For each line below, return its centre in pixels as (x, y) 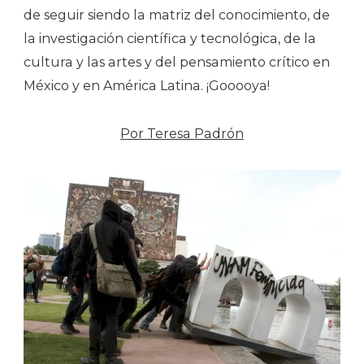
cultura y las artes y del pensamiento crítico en (177, 62)
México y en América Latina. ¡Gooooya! (147, 85)
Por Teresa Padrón (182, 133)
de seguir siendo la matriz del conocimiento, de (177, 15)
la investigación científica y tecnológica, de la (170, 38)
